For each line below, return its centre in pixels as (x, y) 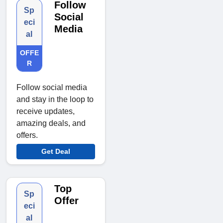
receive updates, (46, 111)
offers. (27, 135)
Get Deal (56, 152)
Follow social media (52, 88)
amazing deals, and (51, 123)
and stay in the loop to (55, 100)
